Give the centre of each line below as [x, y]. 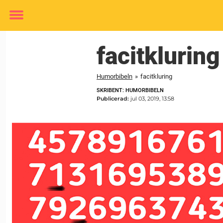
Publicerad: [113, 99]
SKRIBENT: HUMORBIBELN [130, 90]
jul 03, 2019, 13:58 [152, 99]
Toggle [23, 22]
